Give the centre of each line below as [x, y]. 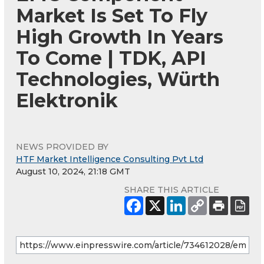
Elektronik [67, 101]
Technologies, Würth [118, 80]
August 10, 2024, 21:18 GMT [73, 172]
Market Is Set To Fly [112, 16]
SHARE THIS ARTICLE [172, 190]
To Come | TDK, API [111, 58]
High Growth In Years [120, 37]
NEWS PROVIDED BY [62, 147]
